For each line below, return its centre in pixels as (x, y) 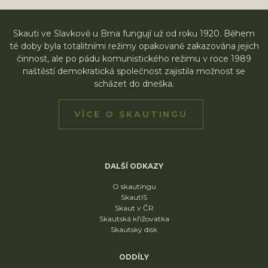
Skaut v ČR (134, 208)
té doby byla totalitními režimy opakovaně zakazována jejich (134, 46)
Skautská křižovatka (134, 219)
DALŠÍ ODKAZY (134, 166)
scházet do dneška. (134, 84)
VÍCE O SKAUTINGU (131, 114)
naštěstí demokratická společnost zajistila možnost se (134, 71)
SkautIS (134, 197)
